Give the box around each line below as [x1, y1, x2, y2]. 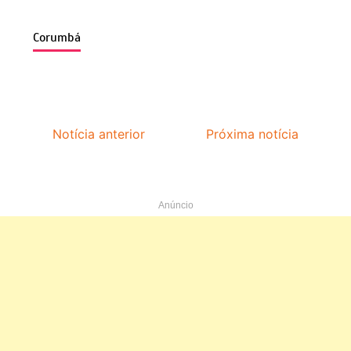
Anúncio [157, 200, 194, 212]
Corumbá [33, 30, 81, 46]
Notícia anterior [52, 126, 146, 143]
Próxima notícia [205, 126, 299, 143]
